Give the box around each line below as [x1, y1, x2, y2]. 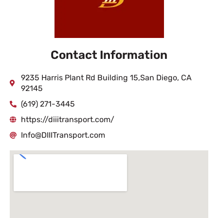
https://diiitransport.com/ [20, 115, 114, 124]
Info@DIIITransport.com [20, 130, 105, 140]
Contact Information [51, 48, 167, 62]
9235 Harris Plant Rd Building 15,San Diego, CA [20, 73, 192, 82]
